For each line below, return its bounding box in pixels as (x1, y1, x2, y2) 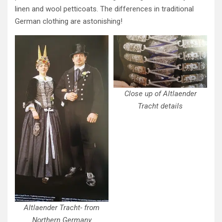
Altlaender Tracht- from (24, 203, 100, 212)
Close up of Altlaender (124, 89, 197, 99)
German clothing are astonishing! (15, 16, 122, 26)
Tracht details (138, 102, 183, 111)
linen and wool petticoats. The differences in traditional (15, 4, 194, 13)
